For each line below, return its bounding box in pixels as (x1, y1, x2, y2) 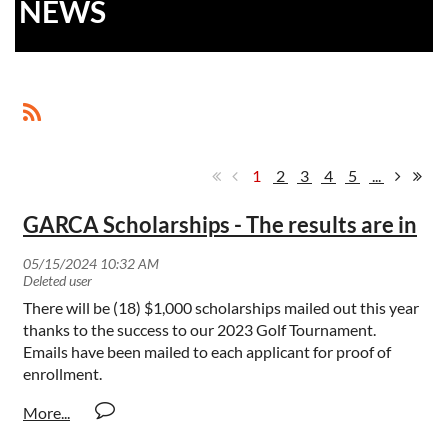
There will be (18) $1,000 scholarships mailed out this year (23, 298, 419, 318)
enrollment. (23, 364, 102, 384)
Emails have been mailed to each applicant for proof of (23, 342, 391, 362)
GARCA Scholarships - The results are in (23, 211, 417, 239)
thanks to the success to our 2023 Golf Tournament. (23, 320, 379, 340)
